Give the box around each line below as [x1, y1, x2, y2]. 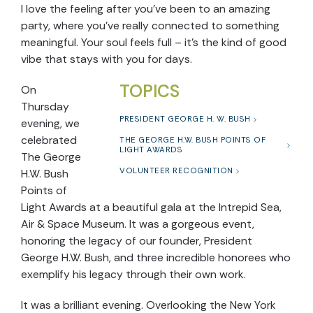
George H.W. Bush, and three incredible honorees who [21, 250, 291, 265]
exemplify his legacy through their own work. [21, 267, 246, 282]
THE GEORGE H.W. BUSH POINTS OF [119, 135, 265, 146]
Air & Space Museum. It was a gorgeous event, [21, 217, 254, 232]
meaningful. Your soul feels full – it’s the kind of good [21, 35, 286, 50]
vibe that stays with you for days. [21, 52, 192, 67]
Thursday [21, 99, 69, 115]
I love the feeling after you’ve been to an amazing [21, 1, 270, 17]
